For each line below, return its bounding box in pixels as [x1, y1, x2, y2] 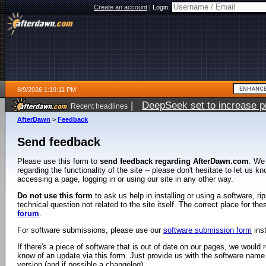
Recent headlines [71, 102, 128, 110]
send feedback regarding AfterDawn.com [100, 157, 249, 166]
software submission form [163, 226, 252, 235]
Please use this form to [17, 157, 100, 166]
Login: [153, 4, 172, 11]
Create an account [94, 4, 147, 11]
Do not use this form [17, 191, 93, 200]
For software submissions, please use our [17, 226, 163, 235]
